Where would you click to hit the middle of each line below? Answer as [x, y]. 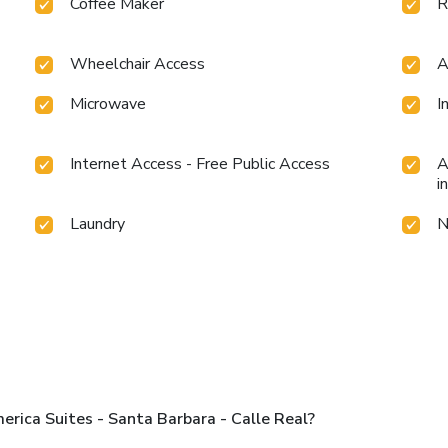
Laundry [98, 223]
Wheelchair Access [138, 63]
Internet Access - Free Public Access [200, 163]
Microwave [108, 103]
